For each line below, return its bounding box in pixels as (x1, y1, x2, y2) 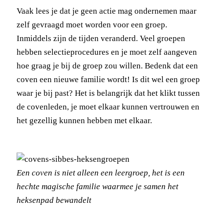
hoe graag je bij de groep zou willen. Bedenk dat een (16, 61, 198, 70)
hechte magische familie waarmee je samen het (16, 181, 178, 191)
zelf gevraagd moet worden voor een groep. (16, 20, 167, 29)
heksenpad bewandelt (16, 195, 91, 205)
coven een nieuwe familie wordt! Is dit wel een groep (16, 74, 200, 84)
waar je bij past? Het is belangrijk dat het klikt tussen (16, 88, 200, 98)
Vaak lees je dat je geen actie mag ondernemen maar (16, 6, 197, 16)
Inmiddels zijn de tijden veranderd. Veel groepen (16, 33, 185, 43)
